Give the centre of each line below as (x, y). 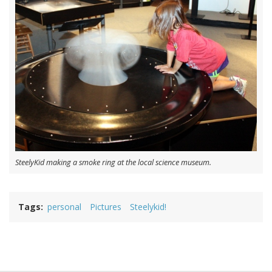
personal (64, 206)
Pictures (106, 206)
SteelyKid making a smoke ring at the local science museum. (113, 162)
